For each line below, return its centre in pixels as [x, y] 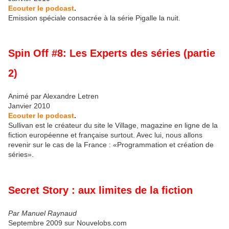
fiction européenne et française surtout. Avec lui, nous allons [105, 135]
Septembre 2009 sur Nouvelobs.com [67, 223]
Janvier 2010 [29, 106]
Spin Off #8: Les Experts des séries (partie [112, 53]
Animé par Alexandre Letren [53, 96]
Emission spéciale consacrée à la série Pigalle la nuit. [94, 18]
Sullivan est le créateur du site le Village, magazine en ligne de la [113, 125]
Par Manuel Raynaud [42, 213]
